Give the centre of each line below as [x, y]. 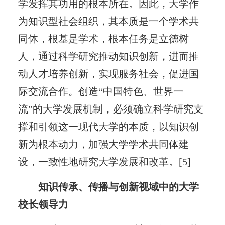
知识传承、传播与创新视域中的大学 [119, 187]
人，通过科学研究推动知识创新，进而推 [108, 56]
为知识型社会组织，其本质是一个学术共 [108, 21]
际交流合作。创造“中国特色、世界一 [100, 91]
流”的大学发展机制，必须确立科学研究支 [110, 109]
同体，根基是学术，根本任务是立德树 [103, 38]
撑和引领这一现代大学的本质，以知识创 [108, 126]
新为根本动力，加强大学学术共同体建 [103, 144]
